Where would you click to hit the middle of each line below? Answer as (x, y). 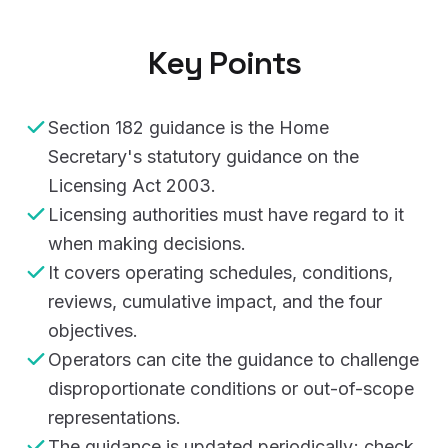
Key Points (224, 62)
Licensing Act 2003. (132, 185)
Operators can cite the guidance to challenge (233, 359)
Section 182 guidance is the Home (188, 127)
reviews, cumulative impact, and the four (215, 301)
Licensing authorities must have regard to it (226, 214)
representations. (114, 417)
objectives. (93, 330)
